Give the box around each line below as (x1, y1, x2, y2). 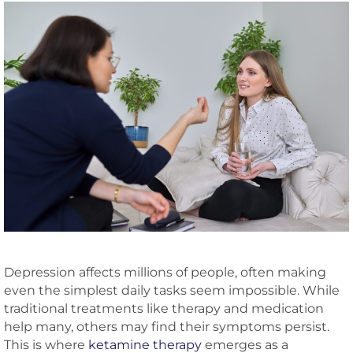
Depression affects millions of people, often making (4, 264, 326, 280)
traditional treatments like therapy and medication (4, 300, 324, 316)
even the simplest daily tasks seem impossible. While (4, 282, 340, 298)
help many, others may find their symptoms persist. (4, 318, 329, 334)
